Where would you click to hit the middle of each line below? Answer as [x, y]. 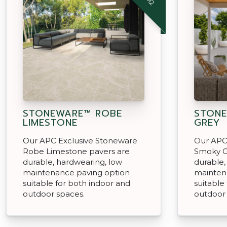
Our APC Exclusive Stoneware [80, 140]
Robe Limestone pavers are [76, 151]
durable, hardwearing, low [72, 162]
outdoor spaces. [54, 194]
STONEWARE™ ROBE [72, 113]
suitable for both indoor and [77, 183]
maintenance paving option [76, 172]
